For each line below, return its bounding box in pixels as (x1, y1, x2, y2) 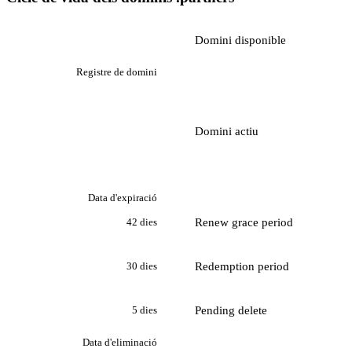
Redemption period (195, 259, 289, 273)
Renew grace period (195, 215, 293, 229)
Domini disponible (195, 33, 286, 46)
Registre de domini (76, 65, 157, 78)
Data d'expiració (88, 191, 157, 203)
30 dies (126, 260, 157, 273)
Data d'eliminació (82, 335, 157, 348)
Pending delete (195, 303, 267, 317)
